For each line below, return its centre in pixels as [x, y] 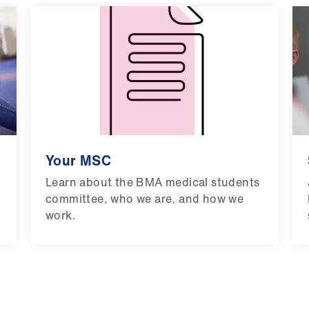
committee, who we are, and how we [145, 198]
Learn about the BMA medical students [153, 182]
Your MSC [79, 160]
